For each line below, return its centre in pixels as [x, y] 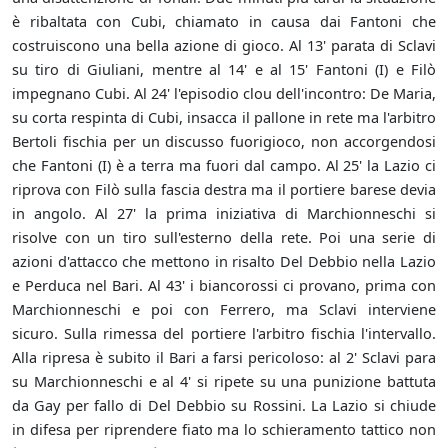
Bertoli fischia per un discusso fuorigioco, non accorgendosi [224, 141]
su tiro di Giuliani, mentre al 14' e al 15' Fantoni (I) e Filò [224, 69]
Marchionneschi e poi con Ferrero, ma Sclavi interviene [224, 309]
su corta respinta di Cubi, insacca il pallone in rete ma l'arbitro [224, 117]
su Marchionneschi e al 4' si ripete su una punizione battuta [224, 381]
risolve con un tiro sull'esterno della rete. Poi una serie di [224, 237]
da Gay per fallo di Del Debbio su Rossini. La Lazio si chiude [224, 405]
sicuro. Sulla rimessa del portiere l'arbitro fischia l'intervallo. [224, 333]
